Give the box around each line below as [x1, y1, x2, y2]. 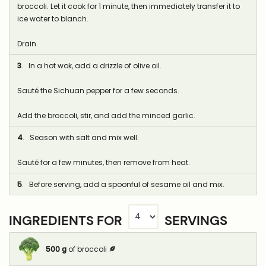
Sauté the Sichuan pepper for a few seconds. [17, 85, 179, 96]
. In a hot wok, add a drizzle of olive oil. [21, 60, 161, 71]
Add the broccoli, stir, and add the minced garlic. [17, 110, 195, 121]
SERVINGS [161, 212, 227, 230]
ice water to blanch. [17, 13, 88, 24]
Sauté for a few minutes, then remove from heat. [17, 157, 190, 167]
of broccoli [68, 244, 107, 255]
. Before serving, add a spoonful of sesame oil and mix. [21, 179, 224, 189]
